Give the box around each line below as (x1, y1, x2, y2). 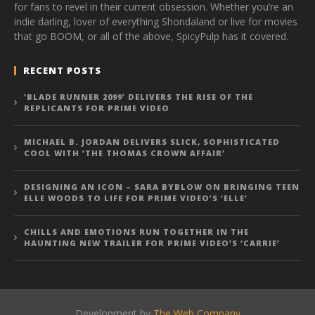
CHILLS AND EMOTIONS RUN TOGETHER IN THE (24, 226, 249, 237)
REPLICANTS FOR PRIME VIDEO (24, 102, 169, 113)
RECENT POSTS (23, 63, 101, 77)
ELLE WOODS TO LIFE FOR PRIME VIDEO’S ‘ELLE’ (24, 192, 247, 203)
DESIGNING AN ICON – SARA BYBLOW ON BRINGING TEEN (24, 181, 300, 192)
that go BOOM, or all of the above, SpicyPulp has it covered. (14, 29, 288, 43)
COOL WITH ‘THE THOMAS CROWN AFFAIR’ (24, 147, 225, 158)
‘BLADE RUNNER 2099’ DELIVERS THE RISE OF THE (24, 91, 253, 102)
